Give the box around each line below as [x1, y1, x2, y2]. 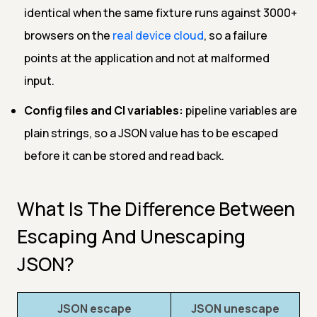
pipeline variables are [183, 102, 297, 118]
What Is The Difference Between [17, 195, 295, 221]
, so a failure [204, 27, 267, 43]
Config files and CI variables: [24, 102, 183, 118]
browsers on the [24, 27, 113, 43]
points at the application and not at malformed [24, 50, 270, 66]
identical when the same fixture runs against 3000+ [24, 4, 297, 21]
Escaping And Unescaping [17, 223, 246, 249]
